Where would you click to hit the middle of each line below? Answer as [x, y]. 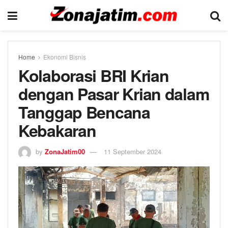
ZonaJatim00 [65, 151]
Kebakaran [57, 130]
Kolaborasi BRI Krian [94, 75]
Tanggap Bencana [84, 112]
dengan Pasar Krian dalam [114, 94]
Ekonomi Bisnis [65, 57]
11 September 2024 [133, 151]
